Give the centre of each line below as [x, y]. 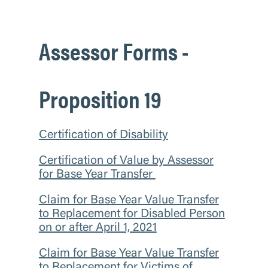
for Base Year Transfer [97, 174]
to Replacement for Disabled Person [132, 214]
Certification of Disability [103, 135]
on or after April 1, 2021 [98, 228]
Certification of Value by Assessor [126, 161]
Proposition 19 [100, 98]
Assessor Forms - [113, 50]
